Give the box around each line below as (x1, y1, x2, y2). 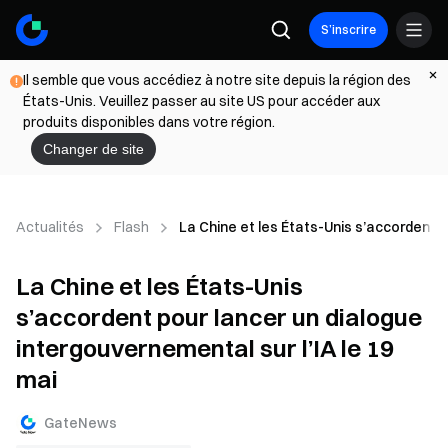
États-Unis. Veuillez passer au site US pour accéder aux (23, 92, 380, 110)
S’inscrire (321, 22, 376, 37)
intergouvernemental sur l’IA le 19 (16, 333, 394, 363)
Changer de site (43, 141, 144, 157)
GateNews (44, 413, 117, 432)
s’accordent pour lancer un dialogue (16, 302, 422, 332)
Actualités (16, 217, 84, 236)
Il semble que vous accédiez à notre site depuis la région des (23, 71, 411, 89)
